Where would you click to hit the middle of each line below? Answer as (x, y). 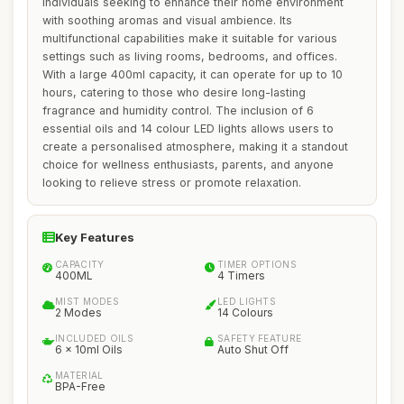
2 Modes (78, 312)
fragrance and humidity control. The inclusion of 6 (178, 110)
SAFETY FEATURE (260, 338)
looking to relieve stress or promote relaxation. (172, 183)
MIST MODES (87, 301)
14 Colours (245, 312)
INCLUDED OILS (94, 338)
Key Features (95, 237)
